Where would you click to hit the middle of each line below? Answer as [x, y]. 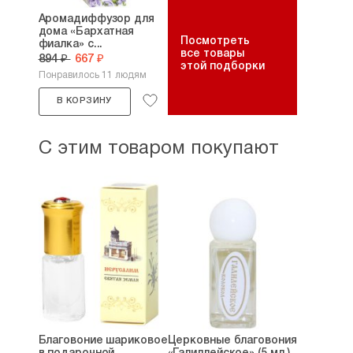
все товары [212, 54]
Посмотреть [215, 41]
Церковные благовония [232, 341]
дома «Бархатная [86, 32]
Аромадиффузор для [96, 19]
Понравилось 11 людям [92, 75]
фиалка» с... [71, 45]
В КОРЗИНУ [84, 101]
